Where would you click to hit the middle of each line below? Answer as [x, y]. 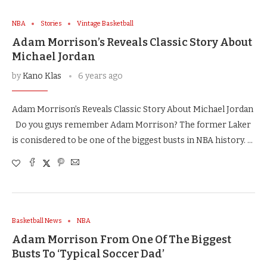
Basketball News [37, 221]
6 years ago [100, 76]
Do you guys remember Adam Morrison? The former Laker [131, 125]
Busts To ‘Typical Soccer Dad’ [88, 254]
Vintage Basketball [105, 24]
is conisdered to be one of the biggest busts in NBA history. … [132, 140]
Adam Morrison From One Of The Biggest [122, 240]
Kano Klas [42, 76]
